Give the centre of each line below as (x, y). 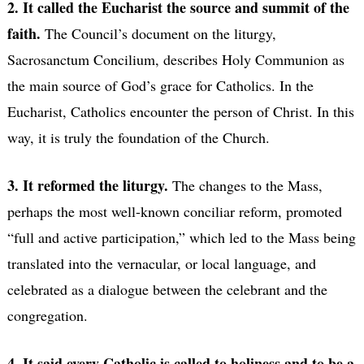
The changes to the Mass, (247, 185)
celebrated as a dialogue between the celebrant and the (167, 289)
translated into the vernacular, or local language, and (161, 263)
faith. (26, 33)
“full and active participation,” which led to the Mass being (181, 237)
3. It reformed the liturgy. (89, 185)
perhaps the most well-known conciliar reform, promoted (174, 211)
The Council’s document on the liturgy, (160, 33)
